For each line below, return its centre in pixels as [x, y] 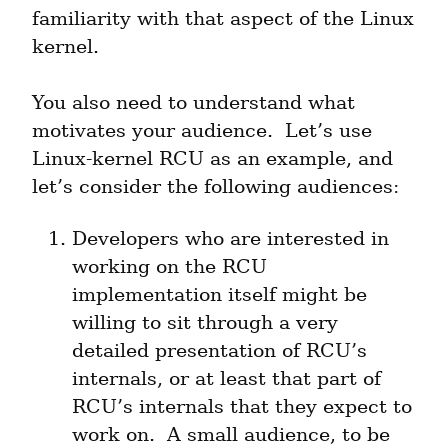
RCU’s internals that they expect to [242, 407]
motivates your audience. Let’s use [202, 131]
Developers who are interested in [230, 239]
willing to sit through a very [205, 323]
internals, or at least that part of [226, 379]
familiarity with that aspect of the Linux [223, 19]
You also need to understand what [193, 103]
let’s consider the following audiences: [215, 187]
